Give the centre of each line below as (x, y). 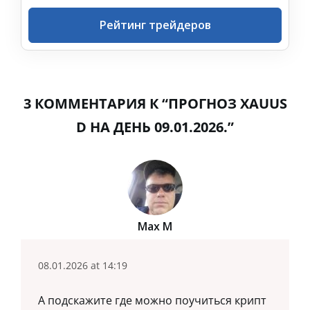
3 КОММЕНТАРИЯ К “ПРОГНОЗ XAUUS (155, 104)
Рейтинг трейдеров (155, 25)
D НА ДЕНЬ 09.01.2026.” (155, 127)
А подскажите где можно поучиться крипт (152, 301)
